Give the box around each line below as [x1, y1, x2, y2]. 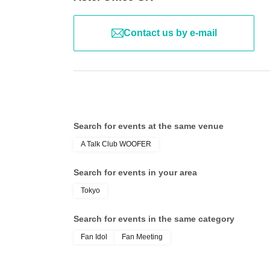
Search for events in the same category [74, 214, 234, 224]
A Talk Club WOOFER [81, 140, 151, 148]
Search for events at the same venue [74, 121, 224, 131]
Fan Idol [81, 233, 107, 241]
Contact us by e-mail [123, 28, 217, 38]
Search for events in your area [74, 168, 197, 177]
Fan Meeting [122, 233, 163, 241]
